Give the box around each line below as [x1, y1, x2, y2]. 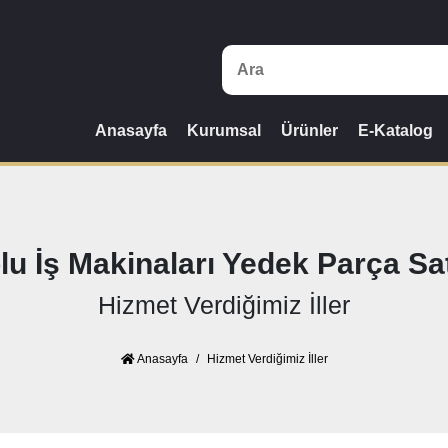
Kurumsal [187, 122, 261, 139]
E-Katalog [358, 122, 433, 139]
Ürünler [281, 122, 338, 139]
